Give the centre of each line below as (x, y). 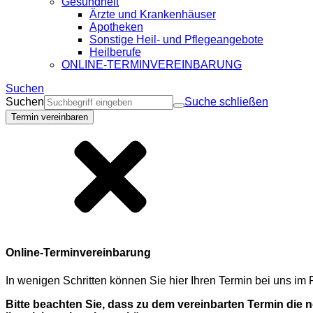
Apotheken (116, 27)
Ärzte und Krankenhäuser (153, 14)
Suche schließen (226, 102)
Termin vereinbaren (50, 117)
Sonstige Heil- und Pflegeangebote (176, 39)
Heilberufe (115, 52)
